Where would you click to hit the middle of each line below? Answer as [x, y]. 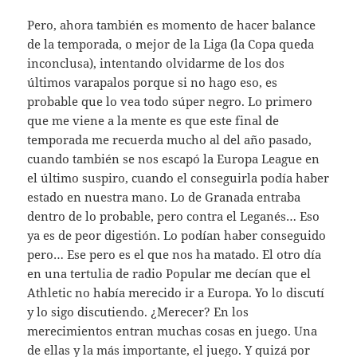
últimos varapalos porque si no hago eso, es [153, 82]
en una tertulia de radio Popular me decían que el [169, 274]
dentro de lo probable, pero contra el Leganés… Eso [174, 216]
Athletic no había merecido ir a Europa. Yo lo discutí [176, 293]
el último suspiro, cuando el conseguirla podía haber [178, 178]
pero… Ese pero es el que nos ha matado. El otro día [175, 255]
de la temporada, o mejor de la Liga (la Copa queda [171, 44]
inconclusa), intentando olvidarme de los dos [156, 63]
